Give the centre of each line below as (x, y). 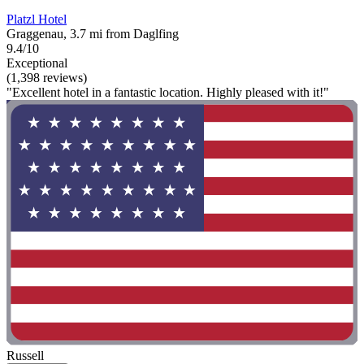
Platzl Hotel (37, 19)
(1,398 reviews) (47, 78)
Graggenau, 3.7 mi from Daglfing (93, 34)
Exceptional (37, 63)
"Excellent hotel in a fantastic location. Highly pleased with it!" (168, 93)
